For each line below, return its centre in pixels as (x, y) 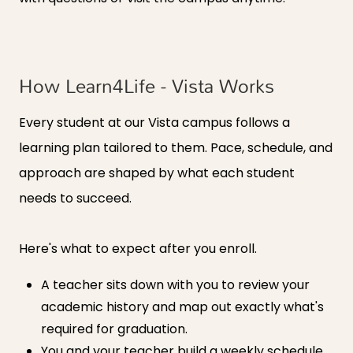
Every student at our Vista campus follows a (154, 123)
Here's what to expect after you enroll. (138, 249)
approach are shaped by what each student (157, 173)
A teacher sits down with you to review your (175, 285)
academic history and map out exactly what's (182, 307)
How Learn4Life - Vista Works (147, 86)
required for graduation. (114, 329)
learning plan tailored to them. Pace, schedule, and (176, 148)
